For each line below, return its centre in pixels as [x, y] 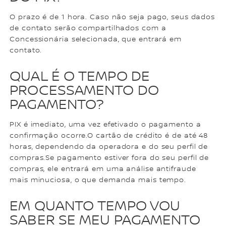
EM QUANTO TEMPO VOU [95, 207]
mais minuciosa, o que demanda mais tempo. [98, 180]
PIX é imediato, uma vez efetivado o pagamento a [105, 125]
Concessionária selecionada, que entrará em [96, 39]
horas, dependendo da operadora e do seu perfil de [109, 147]
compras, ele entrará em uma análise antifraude [103, 169]
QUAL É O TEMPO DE [80, 77]
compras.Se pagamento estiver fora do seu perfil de [109, 158]
